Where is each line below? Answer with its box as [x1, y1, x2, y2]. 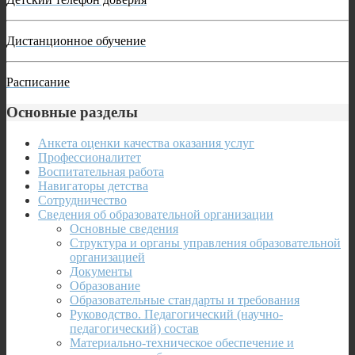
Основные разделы [6, 104, 138, 121]
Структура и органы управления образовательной [70, 236, 341, 250]
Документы [70, 265, 132, 279]
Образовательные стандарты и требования [70, 293, 300, 307]
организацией [70, 250, 145, 265]
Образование [70, 279, 140, 293]
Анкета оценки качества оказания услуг [38, 136, 254, 151]
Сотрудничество [38, 193, 127, 208]
